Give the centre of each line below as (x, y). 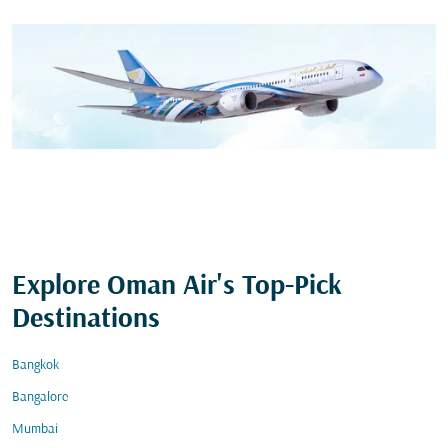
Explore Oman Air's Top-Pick (177, 287)
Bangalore (40, 397)
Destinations (86, 320)
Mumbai (35, 429)
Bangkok (35, 365)
